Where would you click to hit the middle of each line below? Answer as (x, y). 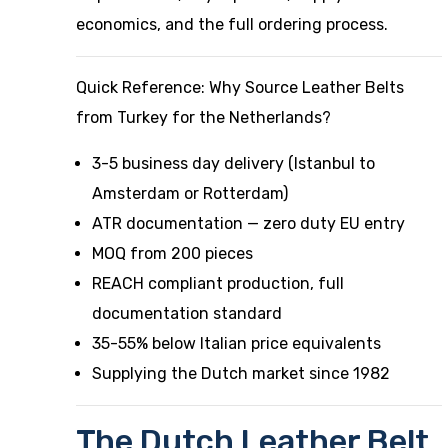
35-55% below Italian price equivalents (236, 343)
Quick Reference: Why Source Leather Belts (240, 87)
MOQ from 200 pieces (172, 253)
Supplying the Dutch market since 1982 (241, 373)
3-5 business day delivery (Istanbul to (233, 163)
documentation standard (187, 313)
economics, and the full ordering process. (232, 24)
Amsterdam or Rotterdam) (190, 193)
